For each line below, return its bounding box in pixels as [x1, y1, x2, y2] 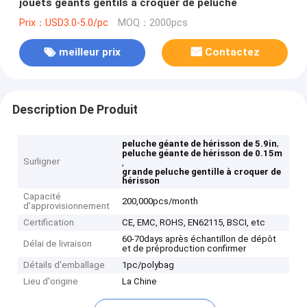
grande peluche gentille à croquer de [122, 167, 282, 177]
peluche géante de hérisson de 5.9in [122, 138, 278, 149]
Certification [23, 217, 75, 228]
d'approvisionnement [23, 201, 110, 212]
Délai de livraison [23, 238, 93, 249]
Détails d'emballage [23, 260, 106, 271]
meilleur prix [58, 46, 121, 59]
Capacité [23, 191, 62, 202]
